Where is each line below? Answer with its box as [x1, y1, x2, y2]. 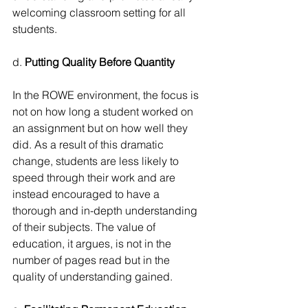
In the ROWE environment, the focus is [12, 87, 201, 102]
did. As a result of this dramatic [12, 137, 166, 151]
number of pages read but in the [12, 252, 173, 267]
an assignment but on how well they [12, 120, 190, 135]
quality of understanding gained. [12, 269, 173, 283]
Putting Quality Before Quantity [25, 54, 175, 69]
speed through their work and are [12, 170, 178, 184]
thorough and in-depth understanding [12, 203, 200, 217]
